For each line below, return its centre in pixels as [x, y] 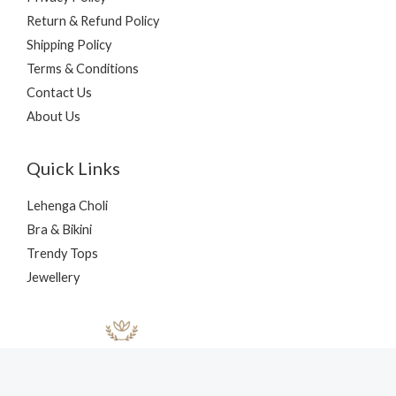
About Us [53, 117]
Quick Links [73, 168]
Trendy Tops [62, 254]
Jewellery [53, 278]
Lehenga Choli [67, 206]
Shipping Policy [69, 45]
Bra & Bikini [59, 230]
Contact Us [59, 93]
